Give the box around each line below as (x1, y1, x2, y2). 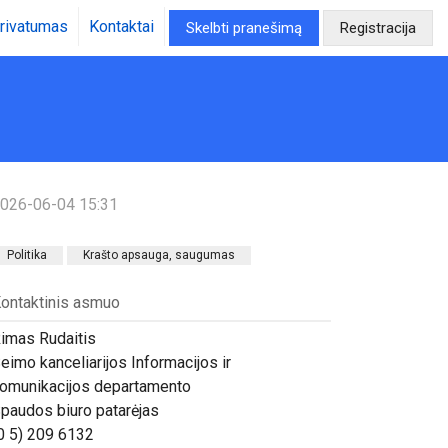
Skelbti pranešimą (186, 19, 302, 37)
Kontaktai (89, 17, 154, 37)
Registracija (340, 19, 416, 37)
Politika (7, 248, 47, 262)
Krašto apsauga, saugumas (83, 248, 235, 262)
